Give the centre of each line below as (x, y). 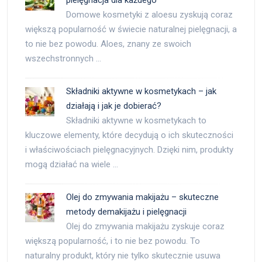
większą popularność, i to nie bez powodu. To (113, 241)
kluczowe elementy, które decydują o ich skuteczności (129, 135)
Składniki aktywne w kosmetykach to (136, 120)
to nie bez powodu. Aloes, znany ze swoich (108, 44)
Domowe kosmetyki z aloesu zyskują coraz (149, 14)
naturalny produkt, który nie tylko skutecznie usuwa (123, 255)
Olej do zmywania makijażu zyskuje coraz (145, 226)
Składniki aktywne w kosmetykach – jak (141, 91)
